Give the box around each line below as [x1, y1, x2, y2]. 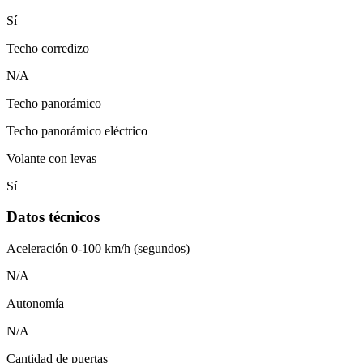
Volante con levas [6, 151, 96, 165]
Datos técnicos [6, 208, 100, 226]
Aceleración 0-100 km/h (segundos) [6, 241, 190, 256]
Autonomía [6, 297, 64, 311]
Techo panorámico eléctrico [6, 123, 147, 138]
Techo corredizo [6, 41, 89, 55]
